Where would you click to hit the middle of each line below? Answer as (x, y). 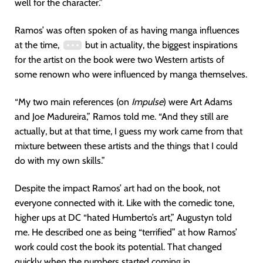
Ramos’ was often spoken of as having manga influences (127, 31)
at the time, (38, 45)
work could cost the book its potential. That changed (118, 247)
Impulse (147, 102)
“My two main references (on (73, 102)
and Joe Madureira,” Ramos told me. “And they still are (122, 117)
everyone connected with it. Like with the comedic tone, (124, 203)
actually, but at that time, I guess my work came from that (129, 131)
